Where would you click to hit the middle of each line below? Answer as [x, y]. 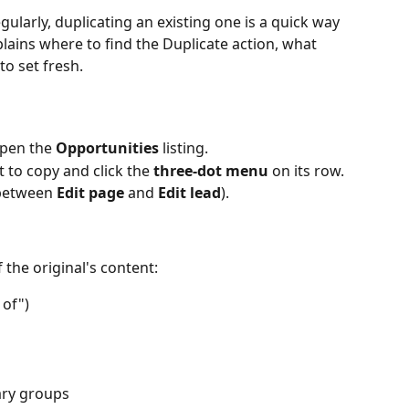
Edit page [90, 193]
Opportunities [107, 148]
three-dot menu [211, 170]
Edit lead [189, 193]
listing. [184, 148]
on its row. [306, 170]
